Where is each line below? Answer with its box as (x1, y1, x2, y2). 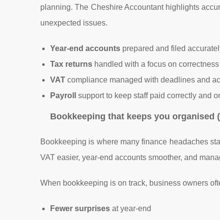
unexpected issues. (40, 19, 108, 27)
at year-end (110, 204, 151, 213)
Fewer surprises (50, 204, 110, 213)
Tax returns (50, 60, 92, 68)
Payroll (50, 91, 76, 100)
